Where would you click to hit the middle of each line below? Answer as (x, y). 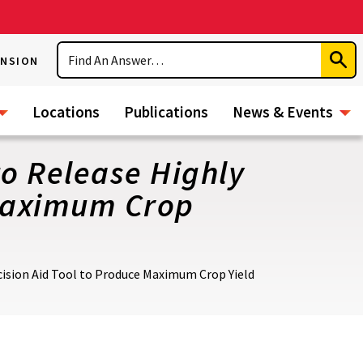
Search (79, 50)
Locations (66, 112)
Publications (166, 112)
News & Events (283, 112)
